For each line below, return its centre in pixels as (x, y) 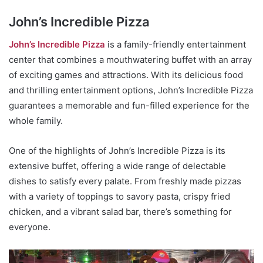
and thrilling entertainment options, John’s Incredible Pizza (131, 90)
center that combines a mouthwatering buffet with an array (130, 60)
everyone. (30, 227)
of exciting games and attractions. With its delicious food (126, 75)
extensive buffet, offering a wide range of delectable (117, 166)
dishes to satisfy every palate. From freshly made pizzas (125, 181)
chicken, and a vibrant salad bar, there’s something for (120, 212)
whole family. (36, 121)
